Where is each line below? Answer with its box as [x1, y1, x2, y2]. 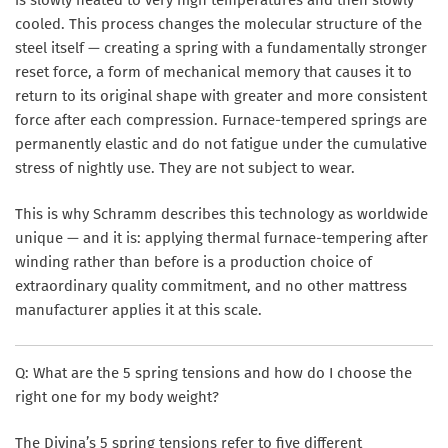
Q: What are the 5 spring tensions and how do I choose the [15, 363, 412, 382]
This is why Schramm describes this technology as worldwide [15, 205, 428, 224]
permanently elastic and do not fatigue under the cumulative [15, 134, 427, 153]
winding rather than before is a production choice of [15, 253, 372, 272]
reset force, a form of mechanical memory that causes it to [15, 62, 412, 81]
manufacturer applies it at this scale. [15, 301, 262, 320]
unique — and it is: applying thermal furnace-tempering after [15, 229, 428, 248]
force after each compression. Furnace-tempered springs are [15, 110, 427, 129]
